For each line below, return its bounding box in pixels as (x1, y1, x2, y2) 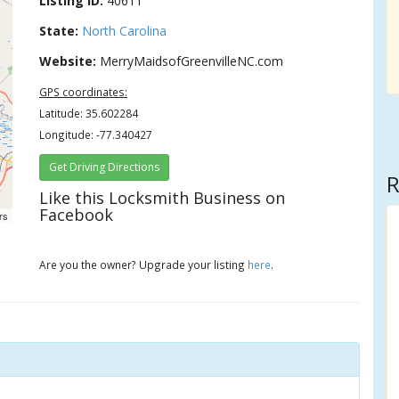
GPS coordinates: (39, 85, 128, 99)
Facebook (39, 204, 114, 225)
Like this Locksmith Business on (39, 187, 286, 208)
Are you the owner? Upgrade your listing (39, 257, 248, 272)
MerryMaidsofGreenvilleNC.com (96, 53, 284, 69)
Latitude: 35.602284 (39, 106, 139, 120)
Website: (39, 53, 97, 69)
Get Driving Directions (49, 159, 160, 175)
